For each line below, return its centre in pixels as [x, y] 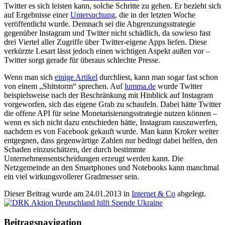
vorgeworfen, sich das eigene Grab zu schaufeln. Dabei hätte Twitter [113, 104]
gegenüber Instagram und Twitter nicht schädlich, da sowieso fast [107, 33]
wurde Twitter [179, 86]
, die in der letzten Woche [155, 15]
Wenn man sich [29, 77]
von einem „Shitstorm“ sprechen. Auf [64, 86]
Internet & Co [153, 194]
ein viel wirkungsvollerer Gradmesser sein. [72, 177]
